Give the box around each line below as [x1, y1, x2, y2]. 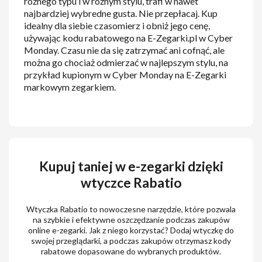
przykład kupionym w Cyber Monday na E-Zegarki [24, 69, 227, 81]
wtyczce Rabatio [80, 174, 182, 191]
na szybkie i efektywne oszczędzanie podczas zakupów [32, 214, 230, 225]
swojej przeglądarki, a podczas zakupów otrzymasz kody [31, 235, 231, 246]
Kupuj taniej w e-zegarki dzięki [39, 158, 223, 174]
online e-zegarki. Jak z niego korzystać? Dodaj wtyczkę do [28, 225, 234, 235]
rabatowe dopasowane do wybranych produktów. [41, 246, 221, 256]
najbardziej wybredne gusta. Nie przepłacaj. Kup [24, 8, 218, 19]
